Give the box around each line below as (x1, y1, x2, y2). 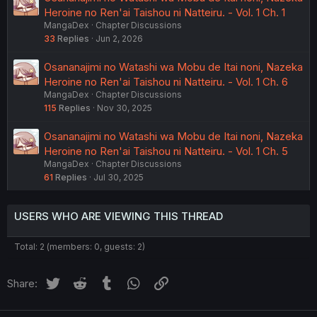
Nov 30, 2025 (97, 103, 152, 114)
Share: (7, 277, 38, 291)
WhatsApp (142, 275, 194, 289)
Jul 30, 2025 (93, 172, 144, 183)
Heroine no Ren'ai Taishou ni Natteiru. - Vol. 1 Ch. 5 (44, 144, 288, 158)
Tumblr (115, 275, 149, 289)
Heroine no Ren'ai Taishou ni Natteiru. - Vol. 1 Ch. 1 (44, 6, 285, 20)
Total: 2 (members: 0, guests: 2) (14, 241, 145, 253)
